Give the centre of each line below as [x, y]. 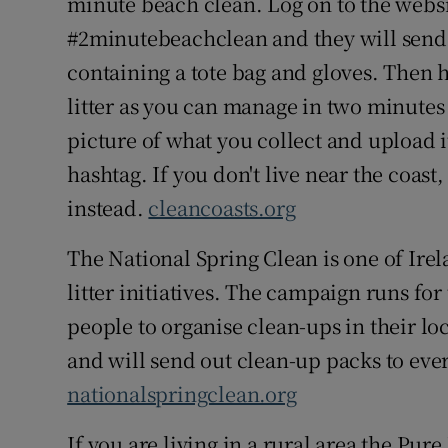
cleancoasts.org [222, 208]
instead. [108, 208]
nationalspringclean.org [182, 394]
